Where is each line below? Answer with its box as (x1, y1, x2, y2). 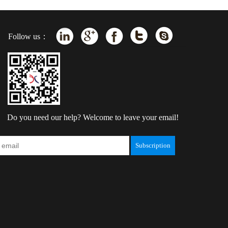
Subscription (135, 141, 170, 149)
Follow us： (8, 32, 48, 41)
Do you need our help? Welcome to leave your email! (7, 113, 179, 122)
